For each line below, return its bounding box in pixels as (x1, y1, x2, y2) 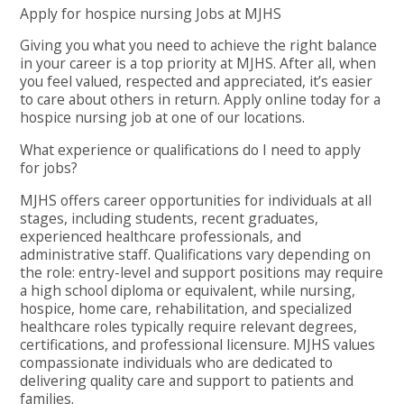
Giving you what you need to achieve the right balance (20, 35, 378, 56)
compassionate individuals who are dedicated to (20, 352, 334, 372)
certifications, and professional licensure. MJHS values (20, 334, 376, 354)
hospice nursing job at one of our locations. (20, 107, 306, 128)
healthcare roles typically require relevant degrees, (20, 316, 358, 336)
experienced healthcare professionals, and (20, 225, 302, 246)
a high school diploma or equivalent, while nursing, (20, 280, 356, 300)
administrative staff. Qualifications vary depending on (20, 243, 372, 264)
